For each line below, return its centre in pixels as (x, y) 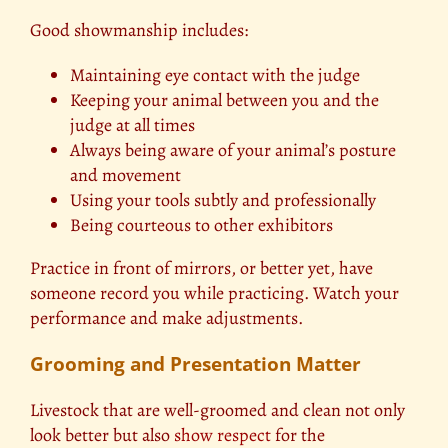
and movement (125, 175)
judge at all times (132, 125)
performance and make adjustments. (166, 318)
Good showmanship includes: (139, 30)
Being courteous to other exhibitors (201, 225)
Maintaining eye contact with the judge (215, 75)
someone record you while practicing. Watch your (214, 293)
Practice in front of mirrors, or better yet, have (201, 268)
